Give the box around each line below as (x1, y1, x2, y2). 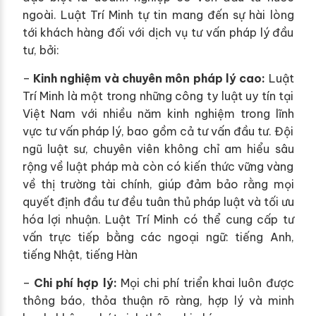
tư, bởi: (22, 43, 59, 58)
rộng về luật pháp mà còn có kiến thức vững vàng (22, 159, 294, 174)
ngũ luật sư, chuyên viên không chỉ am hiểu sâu (22, 142, 294, 157)
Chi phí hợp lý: (33, 276, 117, 291)
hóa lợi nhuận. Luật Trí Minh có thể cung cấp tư (22, 212, 294, 227)
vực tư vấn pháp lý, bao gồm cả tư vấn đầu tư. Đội (22, 124, 294, 139)
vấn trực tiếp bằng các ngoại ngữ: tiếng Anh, (22, 230, 294, 245)
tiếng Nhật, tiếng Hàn (22, 248, 138, 262)
